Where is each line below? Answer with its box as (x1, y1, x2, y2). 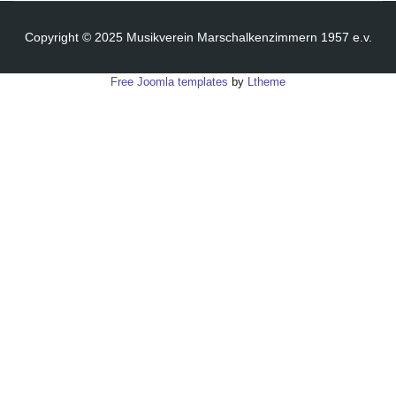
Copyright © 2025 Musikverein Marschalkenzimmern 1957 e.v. (24, 30, 372, 44)
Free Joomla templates (110, 75, 228, 88)
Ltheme (247, 75, 286, 88)
